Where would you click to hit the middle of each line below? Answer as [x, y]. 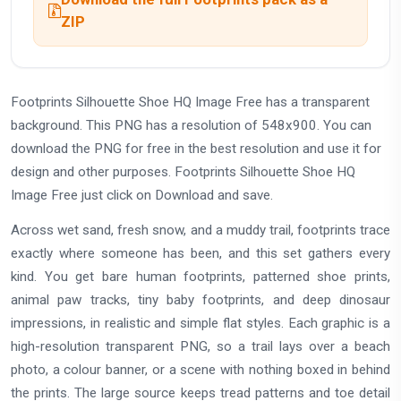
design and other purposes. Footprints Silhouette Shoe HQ [183, 172]
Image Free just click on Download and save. [142, 196]
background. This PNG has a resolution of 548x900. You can [191, 126]
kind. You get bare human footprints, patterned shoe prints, [200, 276]
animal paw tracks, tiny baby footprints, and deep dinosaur [200, 299]
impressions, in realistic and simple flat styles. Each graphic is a [200, 323]
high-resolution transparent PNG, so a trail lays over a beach [200, 346]
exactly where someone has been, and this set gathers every [200, 253]
